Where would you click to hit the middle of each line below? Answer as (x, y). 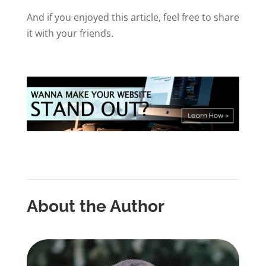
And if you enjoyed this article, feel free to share (133, 17)
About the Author (95, 206)
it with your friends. (70, 33)
